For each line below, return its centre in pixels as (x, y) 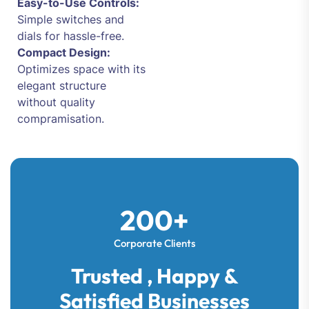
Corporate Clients (154, 243)
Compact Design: (64, 52)
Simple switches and (71, 19)
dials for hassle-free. (71, 36)
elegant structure (62, 86)
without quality (56, 102)
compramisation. (61, 119)
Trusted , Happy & (154, 276)
